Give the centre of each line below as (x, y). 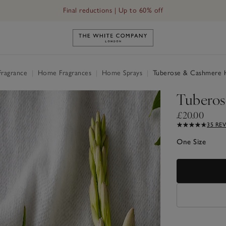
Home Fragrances (65, 73)
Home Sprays (122, 73)
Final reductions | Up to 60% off (113, 10)
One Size (191, 142)
